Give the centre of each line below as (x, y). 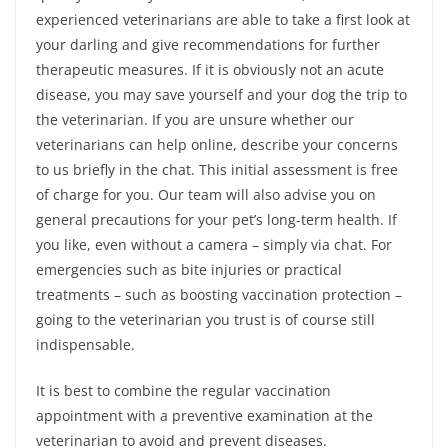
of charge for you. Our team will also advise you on (206, 194)
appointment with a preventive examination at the (204, 415)
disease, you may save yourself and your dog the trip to (221, 94)
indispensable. (85, 344)
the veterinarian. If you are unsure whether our (195, 119)
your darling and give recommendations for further (208, 44)
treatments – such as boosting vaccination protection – (219, 294)
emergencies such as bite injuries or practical (189, 269)
